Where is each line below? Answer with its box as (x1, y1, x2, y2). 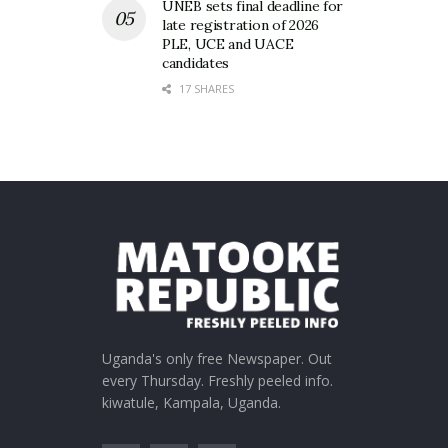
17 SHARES (176, 81, 234, 97)
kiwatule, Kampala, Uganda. (102, 393, 281, 413)
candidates (162, 54, 230, 73)
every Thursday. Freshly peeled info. (102, 371, 333, 391)
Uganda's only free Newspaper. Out (102, 349, 332, 369)
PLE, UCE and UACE (162, 35, 294, 54)
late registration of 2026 (162, 16, 320, 35)
